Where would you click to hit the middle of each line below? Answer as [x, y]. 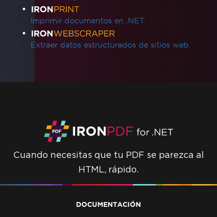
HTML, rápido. [108, 169]
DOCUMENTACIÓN [108, 204]
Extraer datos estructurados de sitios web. [111, 45]
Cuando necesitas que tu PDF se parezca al [108, 155]
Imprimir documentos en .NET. [88, 20]
